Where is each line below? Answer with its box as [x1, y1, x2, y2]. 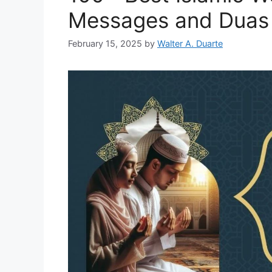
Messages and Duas [68, 7, 269, 33]
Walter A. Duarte [157, 38, 223, 49]
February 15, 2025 [68, 38, 142, 49]
